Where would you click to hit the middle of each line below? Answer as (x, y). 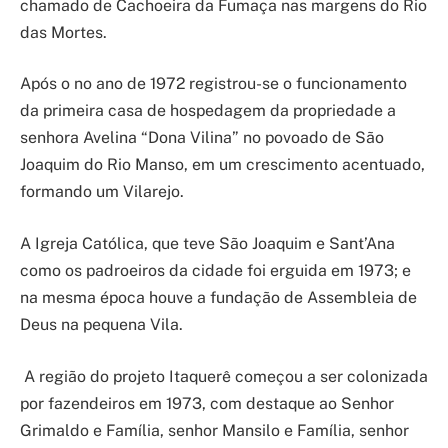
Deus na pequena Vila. (101, 325)
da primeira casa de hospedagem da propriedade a (208, 111)
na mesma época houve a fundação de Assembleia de (218, 298)
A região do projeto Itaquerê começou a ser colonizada (226, 376)
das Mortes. (63, 32)
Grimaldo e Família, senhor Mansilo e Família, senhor (214, 430)
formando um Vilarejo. (102, 192)
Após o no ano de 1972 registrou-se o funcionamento (213, 84)
